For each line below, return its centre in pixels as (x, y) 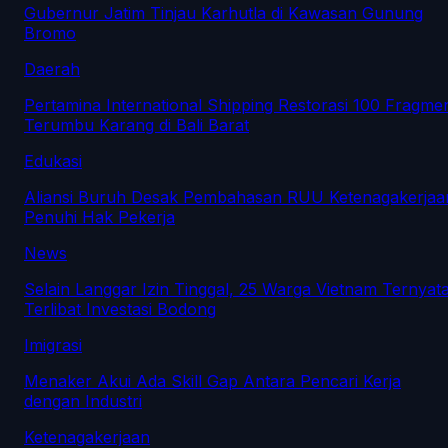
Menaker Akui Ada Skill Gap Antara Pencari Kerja (212, 381)
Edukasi (53, 161)
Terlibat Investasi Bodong (120, 309)
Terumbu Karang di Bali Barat (136, 125)
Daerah (52, 69)
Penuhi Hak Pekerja (99, 217)
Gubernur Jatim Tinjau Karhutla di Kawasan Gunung (223, 13)
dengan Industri (83, 401)
